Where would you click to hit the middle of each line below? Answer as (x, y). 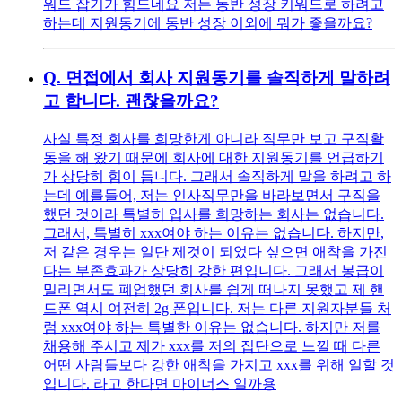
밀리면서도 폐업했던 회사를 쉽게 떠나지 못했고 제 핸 (214, 289)
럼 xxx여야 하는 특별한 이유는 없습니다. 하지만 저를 (212, 327)
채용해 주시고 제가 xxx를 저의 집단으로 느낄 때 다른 (212, 345)
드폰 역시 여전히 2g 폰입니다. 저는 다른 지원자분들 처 (217, 308)
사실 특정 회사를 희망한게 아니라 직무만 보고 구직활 (214, 138)
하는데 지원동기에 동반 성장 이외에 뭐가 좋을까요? (208, 23)
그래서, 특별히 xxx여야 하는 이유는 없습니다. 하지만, (214, 232)
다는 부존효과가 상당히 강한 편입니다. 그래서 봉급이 (214, 270)
